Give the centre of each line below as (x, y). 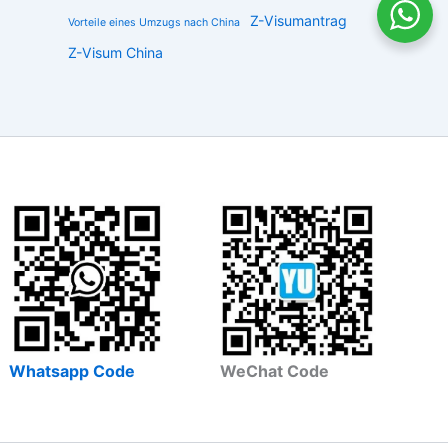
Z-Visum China (115, 52)
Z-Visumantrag (298, 20)
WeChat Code (274, 371)
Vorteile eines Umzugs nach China (154, 22)
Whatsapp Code (72, 371)
